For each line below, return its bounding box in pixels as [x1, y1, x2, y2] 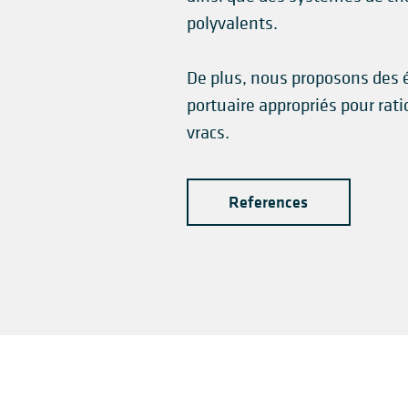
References [229, 191, 308, 213]
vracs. [186, 121, 229, 144]
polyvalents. [186, 12, 278, 35]
